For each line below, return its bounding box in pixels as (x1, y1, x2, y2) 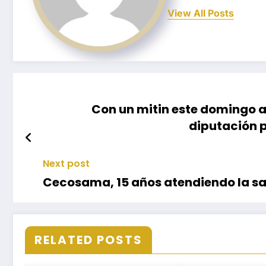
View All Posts (167, 7, 234, 19)
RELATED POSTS (34, 232, 142, 249)
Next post (43, 157, 90, 171)
